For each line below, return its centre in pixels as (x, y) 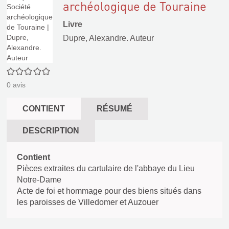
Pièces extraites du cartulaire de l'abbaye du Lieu (106, 168)
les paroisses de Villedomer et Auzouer (88, 202)
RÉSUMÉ (114, 109)
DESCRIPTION (51, 131)
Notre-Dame (39, 180)
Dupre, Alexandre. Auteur (108, 38)
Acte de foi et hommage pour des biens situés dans (109, 191)
